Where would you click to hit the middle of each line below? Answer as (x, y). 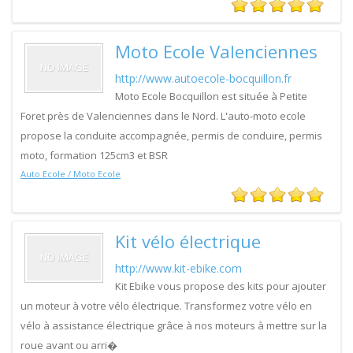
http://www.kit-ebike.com (178, 268)
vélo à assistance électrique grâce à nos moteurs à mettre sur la (174, 325)
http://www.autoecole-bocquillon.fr (203, 78)
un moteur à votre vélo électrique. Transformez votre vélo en (166, 306)
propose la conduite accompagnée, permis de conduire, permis (171, 136)
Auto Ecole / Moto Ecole (71, 174)
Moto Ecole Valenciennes (216, 51)
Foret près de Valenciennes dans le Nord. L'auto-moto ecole (163, 116)
